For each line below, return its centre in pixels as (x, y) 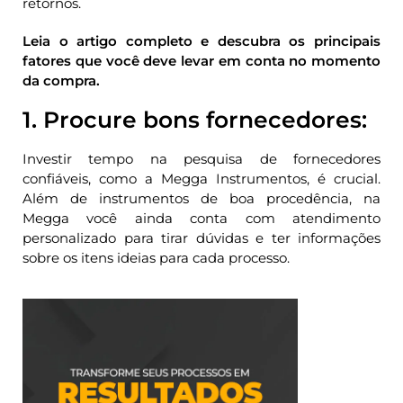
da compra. (61, 80)
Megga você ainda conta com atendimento (201, 218)
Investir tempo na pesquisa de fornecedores (201, 158)
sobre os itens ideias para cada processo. (156, 257)
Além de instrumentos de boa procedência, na (201, 198)
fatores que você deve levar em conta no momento (201, 60)
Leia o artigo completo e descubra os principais (201, 40)
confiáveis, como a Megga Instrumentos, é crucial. (201, 178)
